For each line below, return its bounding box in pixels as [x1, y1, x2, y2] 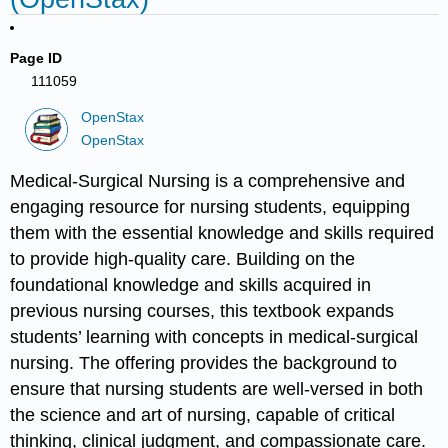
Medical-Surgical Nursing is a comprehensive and [10, 170, 406, 191]
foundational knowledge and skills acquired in [10, 274, 372, 295]
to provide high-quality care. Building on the [10, 248, 356, 269]
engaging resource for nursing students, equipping [10, 196, 411, 217]
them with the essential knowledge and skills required [10, 222, 435, 243]
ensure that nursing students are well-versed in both [10, 378, 424, 399]
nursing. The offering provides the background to [10, 352, 398, 373]
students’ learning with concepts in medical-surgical [10, 326, 419, 347]
